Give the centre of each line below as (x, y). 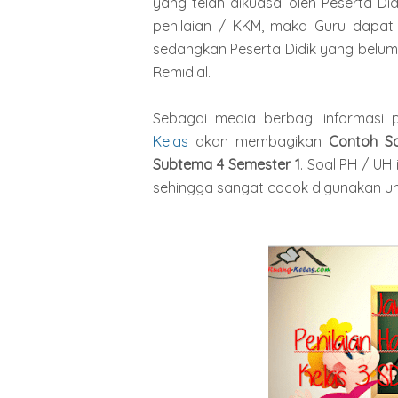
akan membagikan (259, 141)
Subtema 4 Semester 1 (227, 164)
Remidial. (182, 72)
